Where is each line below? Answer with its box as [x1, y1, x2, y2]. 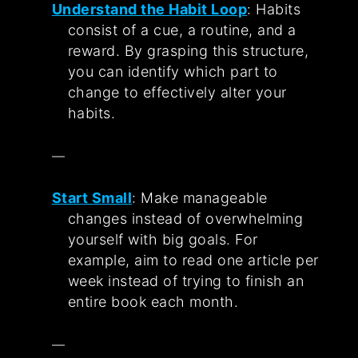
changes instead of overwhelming [67, 210, 304, 228]
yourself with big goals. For [67, 231, 258, 249]
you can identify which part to [67, 63, 278, 81]
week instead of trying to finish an [67, 272, 304, 290]
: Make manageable [132, 189, 268, 207]
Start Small [51, 189, 133, 207]
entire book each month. [67, 293, 239, 311]
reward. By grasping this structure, [67, 42, 309, 60]
